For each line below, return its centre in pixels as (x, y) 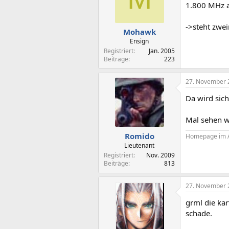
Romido (139, 136)
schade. (199, 213)
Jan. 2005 (162, 51)
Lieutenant (139, 145)
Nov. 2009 (161, 155)
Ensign (139, 41)
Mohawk (139, 32)
